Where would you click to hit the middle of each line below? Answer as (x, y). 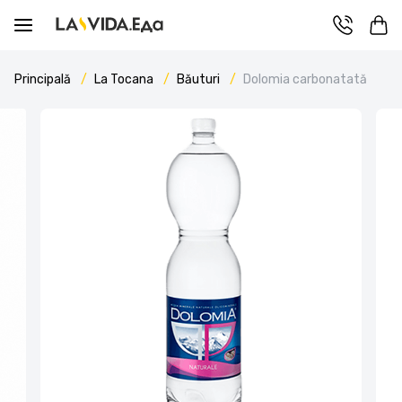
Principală (44, 79)
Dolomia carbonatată (305, 79)
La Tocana (125, 79)
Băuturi (200, 79)
